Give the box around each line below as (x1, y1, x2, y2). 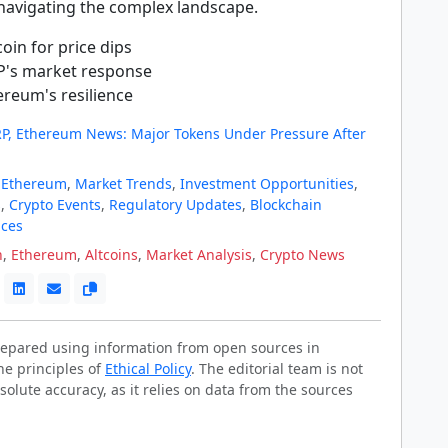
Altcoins (85, 245, 138, 264)
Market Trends (75, 174, 172, 193)
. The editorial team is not (191, 359, 363, 378)
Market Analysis (146, 245, 252, 264)
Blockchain (250, 195, 322, 214)
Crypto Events (9, 195, 101, 214)
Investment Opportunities (180, 174, 354, 193)
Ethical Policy (105, 359, 191, 378)
